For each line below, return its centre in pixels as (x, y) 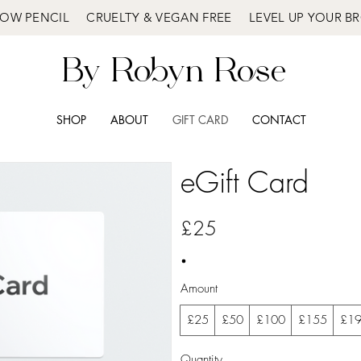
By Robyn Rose (174, 71)
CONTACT (279, 120)
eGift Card (245, 183)
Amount (199, 289)
